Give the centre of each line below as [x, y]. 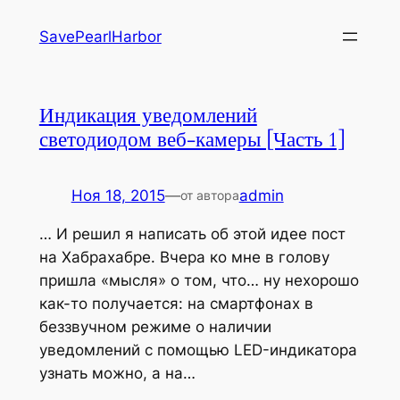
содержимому [59, 64]
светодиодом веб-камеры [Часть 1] [192, 139]
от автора [209, 195]
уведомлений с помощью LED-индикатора [198, 350]
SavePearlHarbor [100, 37]
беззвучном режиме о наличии [155, 326]
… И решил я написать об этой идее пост [192, 233]
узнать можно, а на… [117, 373]
